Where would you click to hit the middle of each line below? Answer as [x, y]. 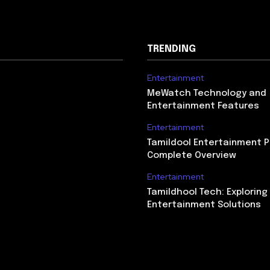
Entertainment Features [203, 106]
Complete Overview [192, 155]
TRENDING [171, 49]
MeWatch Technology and [207, 93]
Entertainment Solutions [204, 205]
